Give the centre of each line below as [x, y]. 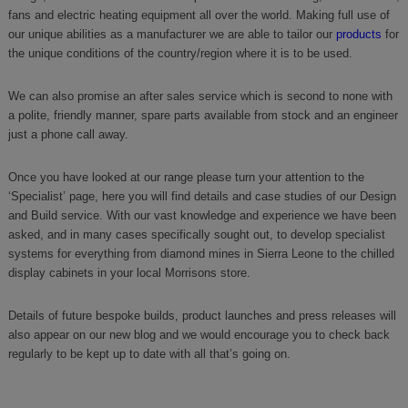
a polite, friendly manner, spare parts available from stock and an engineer [203, 115]
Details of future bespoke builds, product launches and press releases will [202, 315]
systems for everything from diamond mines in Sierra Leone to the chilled [201, 253]
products [358, 34]
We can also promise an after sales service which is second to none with [200, 96]
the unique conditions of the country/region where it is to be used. [180, 53]
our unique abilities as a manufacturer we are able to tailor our [172, 34]
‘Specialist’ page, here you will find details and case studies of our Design [202, 196]
